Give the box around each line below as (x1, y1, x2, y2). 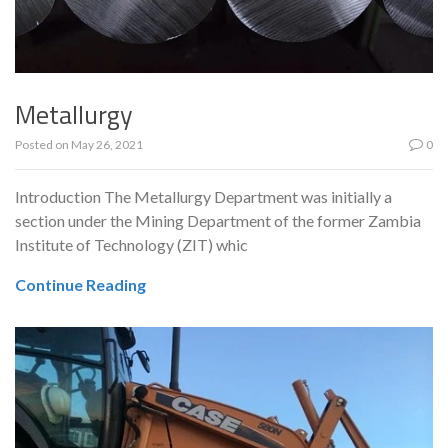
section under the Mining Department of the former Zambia (15, 210, 421, 230)
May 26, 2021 (71, 136, 143, 152)
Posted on (15, 136, 71, 152)
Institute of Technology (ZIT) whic (15, 234, 248, 254)
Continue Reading (15, 274, 146, 294)
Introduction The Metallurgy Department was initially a (15, 186, 392, 206)
